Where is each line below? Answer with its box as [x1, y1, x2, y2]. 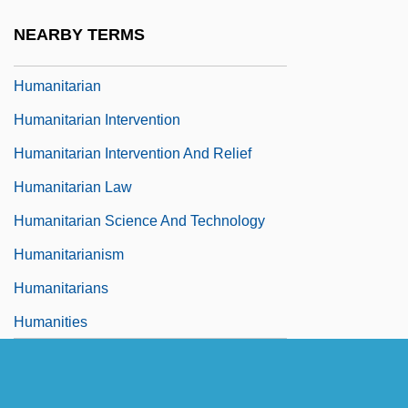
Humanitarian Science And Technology [14, 213, 265, 229]
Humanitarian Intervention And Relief [14, 146, 251, 162]
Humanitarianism [14, 247, 124, 263]
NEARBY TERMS [14, 25, 145, 44]
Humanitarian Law [14, 179, 132, 196]
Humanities [14, 314, 87, 331]
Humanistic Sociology [14, 11, 155, 27]
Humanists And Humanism [14, 45, 186, 61]
